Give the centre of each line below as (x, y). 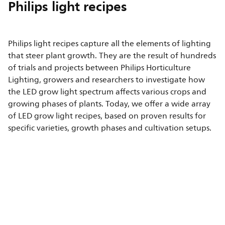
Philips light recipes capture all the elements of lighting (110, 44)
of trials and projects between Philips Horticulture (100, 68)
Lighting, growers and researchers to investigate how (107, 80)
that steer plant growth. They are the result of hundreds (112, 56)
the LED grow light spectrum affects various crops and (107, 92)
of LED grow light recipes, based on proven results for (107, 116)
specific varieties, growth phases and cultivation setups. (110, 128)
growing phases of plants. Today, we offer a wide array (109, 104)
